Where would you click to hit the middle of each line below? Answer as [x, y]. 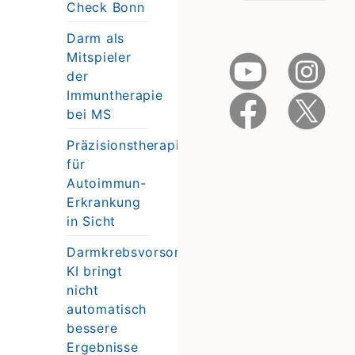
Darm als [95, 38]
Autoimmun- [107, 183]
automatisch [107, 309]
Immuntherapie [115, 95]
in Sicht [91, 221]
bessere [92, 328]
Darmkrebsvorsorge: [133, 252]
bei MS [89, 114]
